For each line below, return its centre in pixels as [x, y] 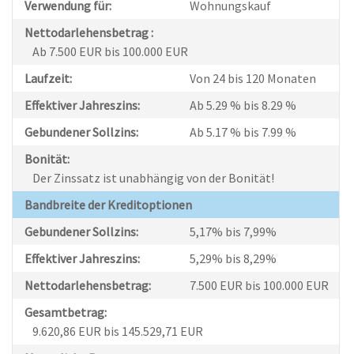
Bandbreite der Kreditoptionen [109, 205]
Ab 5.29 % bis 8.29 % [243, 105]
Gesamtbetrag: [66, 313]
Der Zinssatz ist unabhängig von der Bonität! [154, 178]
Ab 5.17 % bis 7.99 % [243, 132]
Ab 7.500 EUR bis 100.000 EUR [111, 52]
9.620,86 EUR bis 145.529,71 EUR [118, 331]
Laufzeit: [49, 79]
